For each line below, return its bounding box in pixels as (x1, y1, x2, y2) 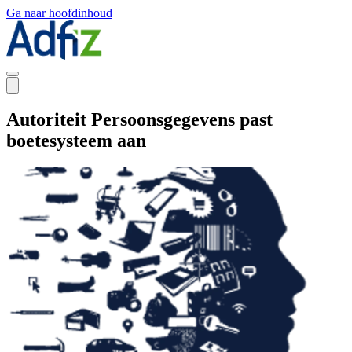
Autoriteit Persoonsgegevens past (6, 108, 273, 130)
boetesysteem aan (6, 130, 146, 151)
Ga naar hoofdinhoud (6, 6, 112, 20)
